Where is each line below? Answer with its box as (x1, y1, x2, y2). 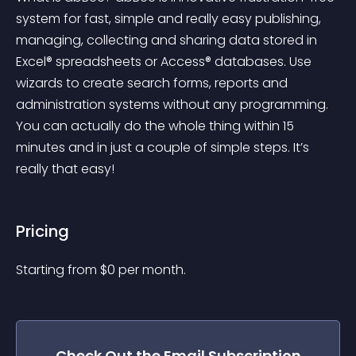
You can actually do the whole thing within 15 (16, 117, 297, 135)
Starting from (16, 261, 100, 279)
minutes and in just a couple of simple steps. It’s (16, 138, 312, 157)
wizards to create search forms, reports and (16, 74, 291, 92)
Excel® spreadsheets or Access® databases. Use (16, 52, 315, 71)
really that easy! (16, 160, 114, 178)
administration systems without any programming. (16, 95, 331, 114)
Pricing (16, 220, 69, 242)
